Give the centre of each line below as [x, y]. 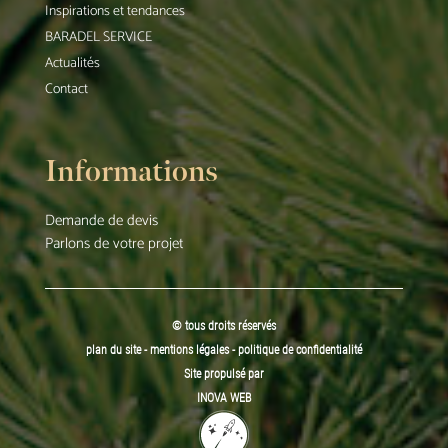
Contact [66, 90]
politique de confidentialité [299, 350]
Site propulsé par [223, 374]
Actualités [72, 64]
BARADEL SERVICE [98, 38]
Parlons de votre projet [113, 244]
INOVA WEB [223, 398]
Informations [131, 172]
